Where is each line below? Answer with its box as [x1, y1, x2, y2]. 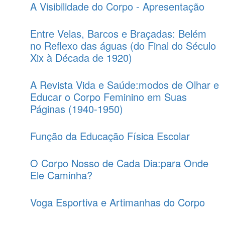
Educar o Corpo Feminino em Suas [30, 89, 187, 104]
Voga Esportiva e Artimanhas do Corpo [30, 195, 205, 209]
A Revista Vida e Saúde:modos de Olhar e [30, 77, 219, 92]
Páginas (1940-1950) [30, 101, 123, 116]
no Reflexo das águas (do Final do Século [30, 38, 216, 53]
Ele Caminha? [30, 168, 92, 182]
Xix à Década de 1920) [30, 50, 132, 65]
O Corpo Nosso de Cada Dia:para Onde [30, 156, 208, 170]
